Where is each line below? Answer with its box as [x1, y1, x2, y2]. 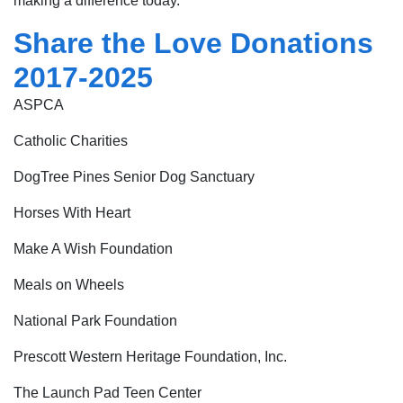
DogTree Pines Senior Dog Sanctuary [13, 168, 255, 184]
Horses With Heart [13, 204, 130, 220]
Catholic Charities [13, 132, 128, 148]
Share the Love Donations [13, 26, 373, 59]
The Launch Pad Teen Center [13, 384, 201, 400]
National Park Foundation [13, 312, 177, 328]
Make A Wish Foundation [13, 240, 173, 256]
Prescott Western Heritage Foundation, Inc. [13, 348, 287, 364]
